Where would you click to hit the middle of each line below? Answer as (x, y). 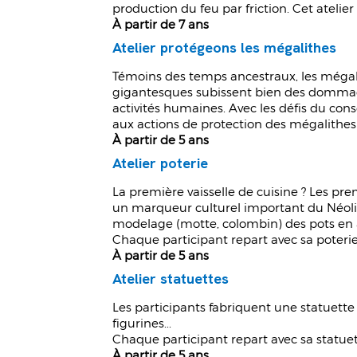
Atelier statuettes (171, 279)
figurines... (142, 323)
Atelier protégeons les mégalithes (225, 48)
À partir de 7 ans (161, 24)
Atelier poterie (161, 163)
